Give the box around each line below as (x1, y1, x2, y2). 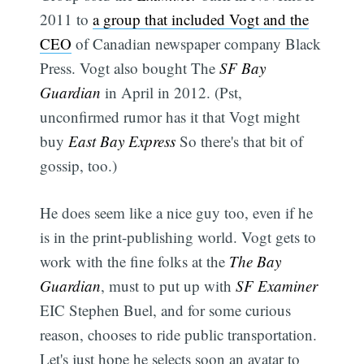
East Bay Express (68, 130, 176, 151)
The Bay (229, 251, 282, 272)
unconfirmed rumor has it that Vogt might (40, 106, 301, 127)
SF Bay (219, 57, 266, 78)
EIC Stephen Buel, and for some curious (40, 300, 292, 321)
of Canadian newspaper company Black (71, 32, 322, 54)
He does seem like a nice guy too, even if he (40, 202, 314, 223)
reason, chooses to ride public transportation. (40, 324, 318, 345)
